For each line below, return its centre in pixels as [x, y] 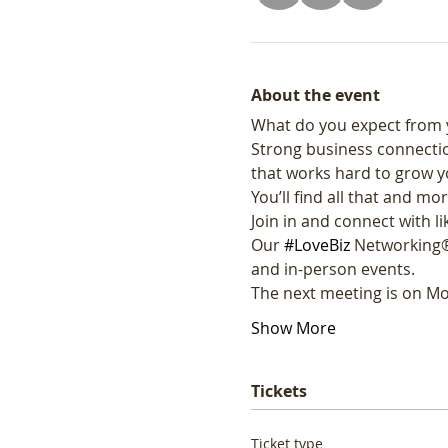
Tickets [278, 390]
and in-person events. [334, 268]
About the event [315, 94]
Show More [293, 327]
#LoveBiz [316, 244]
